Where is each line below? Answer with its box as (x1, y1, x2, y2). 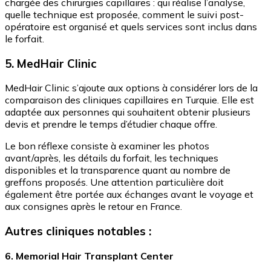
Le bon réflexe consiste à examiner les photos (5, 140, 209, 152)
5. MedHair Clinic (5, 56, 97, 71)
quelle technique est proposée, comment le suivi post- (5, 8, 244, 21)
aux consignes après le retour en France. (5, 200, 182, 213)
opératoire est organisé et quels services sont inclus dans (5, 20, 257, 33)
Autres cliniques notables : (5, 223, 151, 238)
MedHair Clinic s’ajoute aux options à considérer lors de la (5, 82, 258, 94)
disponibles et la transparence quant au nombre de (5, 164, 230, 177)
